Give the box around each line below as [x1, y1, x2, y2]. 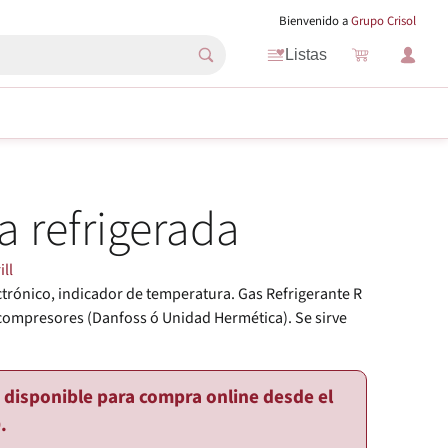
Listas [285, 46, 327, 63]
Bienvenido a [279, 12, 351, 30]
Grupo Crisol [351, 12, 416, 30]
